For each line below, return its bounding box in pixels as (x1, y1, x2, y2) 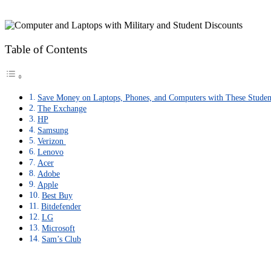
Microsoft (41, 223, 75, 233)
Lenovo (37, 146, 64, 157)
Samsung (37, 125, 68, 135)
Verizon (37, 135, 66, 146)
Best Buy (41, 190, 73, 200)
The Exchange (37, 103, 87, 113)
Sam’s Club (41, 233, 81, 244)
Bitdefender (41, 201, 81, 211)
